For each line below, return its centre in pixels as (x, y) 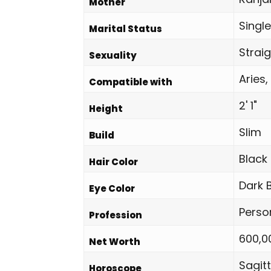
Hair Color (113, 162)
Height (106, 109)
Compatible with (131, 82)
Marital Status (126, 29)
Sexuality (113, 55)
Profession (116, 215)
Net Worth (115, 242)
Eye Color (112, 188)
